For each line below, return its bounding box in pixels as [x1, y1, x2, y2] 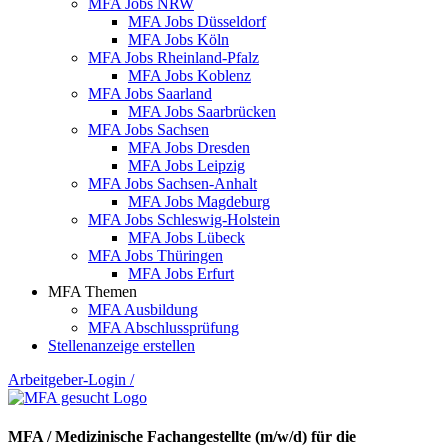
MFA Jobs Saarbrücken [128, 102, 276, 120]
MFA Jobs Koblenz [128, 66, 251, 84]
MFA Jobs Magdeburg [128, 192, 270, 210]
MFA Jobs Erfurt [128, 264, 234, 282]
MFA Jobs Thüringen [88, 246, 223, 264]
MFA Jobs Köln [128, 30, 229, 48]
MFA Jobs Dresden [128, 138, 250, 156]
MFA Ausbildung [88, 300, 198, 318]
